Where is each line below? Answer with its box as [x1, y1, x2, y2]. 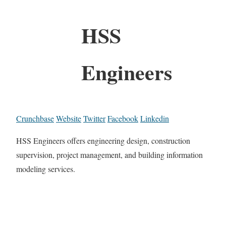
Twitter [83, 112, 105, 124]
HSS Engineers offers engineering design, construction [16, 135, 190, 146]
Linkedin [140, 112, 169, 124]
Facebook [107, 112, 138, 124]
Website [56, 112, 81, 124]
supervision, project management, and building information [16, 149, 203, 160]
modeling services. [16, 163, 75, 174]
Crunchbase [16, 112, 54, 124]
